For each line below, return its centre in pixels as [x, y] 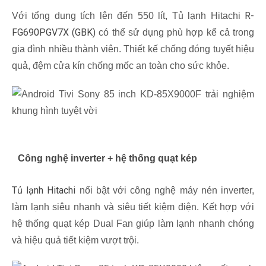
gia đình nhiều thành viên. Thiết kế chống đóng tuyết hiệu [133, 49]
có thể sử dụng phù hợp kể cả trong [177, 33]
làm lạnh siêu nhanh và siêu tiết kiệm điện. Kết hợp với [133, 207]
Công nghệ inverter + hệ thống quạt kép [107, 159]
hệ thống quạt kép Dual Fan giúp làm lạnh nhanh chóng [133, 224]
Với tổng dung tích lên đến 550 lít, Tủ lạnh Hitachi [128, 16]
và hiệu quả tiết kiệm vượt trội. [75, 240]
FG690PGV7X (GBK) [56, 33]
